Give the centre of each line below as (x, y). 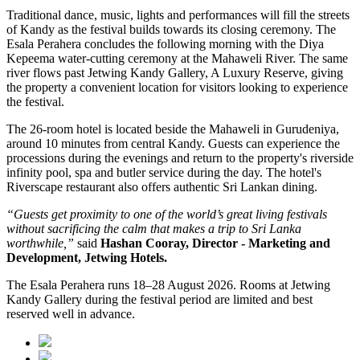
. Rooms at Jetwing (282, 285)
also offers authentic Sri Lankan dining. (216, 187)
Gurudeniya (306, 129)
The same (323, 59)
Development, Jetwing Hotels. (87, 258)
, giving (324, 73)
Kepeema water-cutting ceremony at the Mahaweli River (149, 59)
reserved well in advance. (71, 314)
